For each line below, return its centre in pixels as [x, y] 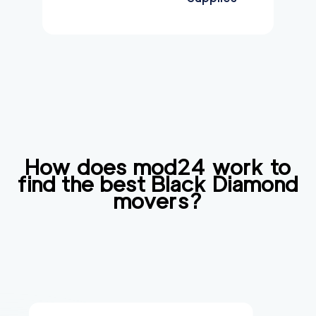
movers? [158, 201]
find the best [85, 184]
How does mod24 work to [158, 167]
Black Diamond [225, 184]
